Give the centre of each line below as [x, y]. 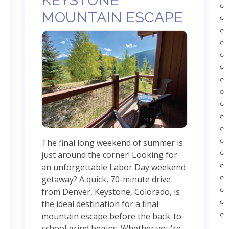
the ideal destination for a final [100, 204]
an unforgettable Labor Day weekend [113, 167]
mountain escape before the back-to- [113, 216]
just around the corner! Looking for [109, 155]
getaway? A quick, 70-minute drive [106, 179]
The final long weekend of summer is [112, 142]
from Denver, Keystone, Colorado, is [111, 191]
